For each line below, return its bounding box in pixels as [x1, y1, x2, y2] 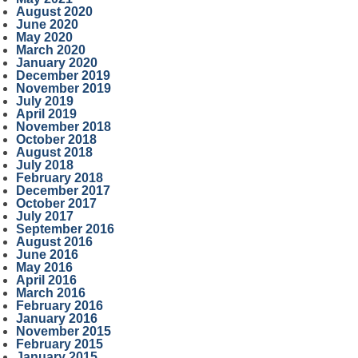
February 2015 [15, 337, 103, 351]
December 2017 [15, 184, 110, 197]
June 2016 [15, 248, 78, 261]
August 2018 [15, 145, 93, 159]
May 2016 [15, 261, 73, 274]
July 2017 [15, 209, 74, 223]
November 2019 [15, 82, 111, 95]
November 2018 [15, 120, 111, 133]
